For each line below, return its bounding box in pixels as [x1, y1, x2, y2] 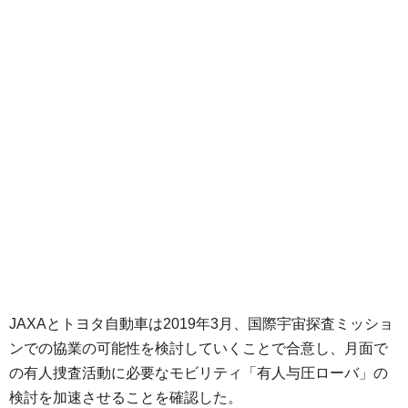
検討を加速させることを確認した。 [9, 389, 242, 405]
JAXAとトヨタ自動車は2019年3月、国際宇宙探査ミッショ [9, 315, 393, 331]
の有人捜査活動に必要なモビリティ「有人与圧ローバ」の [9, 364, 388, 381]
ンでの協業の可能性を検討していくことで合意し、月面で [9, 340, 388, 356]
